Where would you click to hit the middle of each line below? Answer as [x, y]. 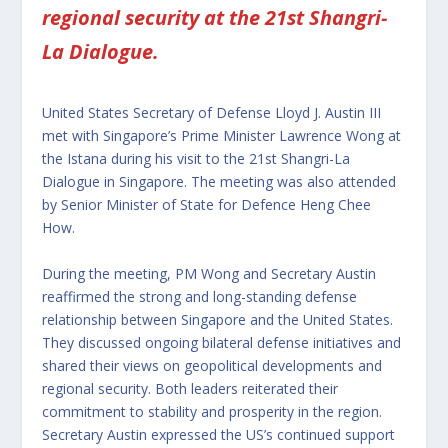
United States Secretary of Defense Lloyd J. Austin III [212, 113]
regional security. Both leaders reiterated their [190, 388]
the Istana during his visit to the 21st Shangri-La [196, 159]
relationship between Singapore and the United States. [218, 319]
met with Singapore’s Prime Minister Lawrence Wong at [222, 136]
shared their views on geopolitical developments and [212, 365]
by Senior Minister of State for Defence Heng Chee [207, 205]
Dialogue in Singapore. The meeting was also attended [219, 182]
